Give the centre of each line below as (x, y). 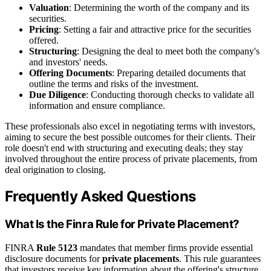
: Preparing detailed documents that (179, 73)
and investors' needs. (68, 62)
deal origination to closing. (55, 170)
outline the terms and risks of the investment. (114, 84)
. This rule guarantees (220, 259)
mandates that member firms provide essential (165, 248)
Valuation (49, 8)
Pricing (44, 30)
